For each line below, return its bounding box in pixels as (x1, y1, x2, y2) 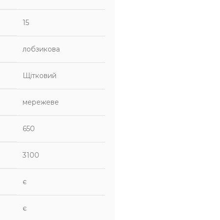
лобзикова (23, 45, 60, 54)
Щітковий (23, 71, 56, 80)
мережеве (23, 98, 59, 107)
